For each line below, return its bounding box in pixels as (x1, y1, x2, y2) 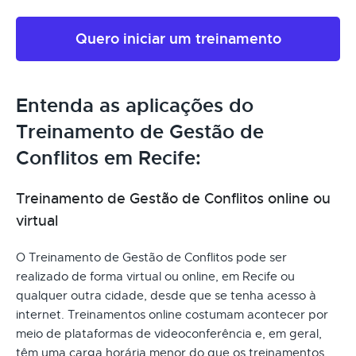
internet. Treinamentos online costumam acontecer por (16, 307, 328, 322)
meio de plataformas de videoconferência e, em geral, (16, 326, 322, 341)
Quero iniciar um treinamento (75, 29, 281, 48)
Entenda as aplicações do (16, 93, 253, 118)
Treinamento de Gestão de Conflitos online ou (16, 189, 331, 207)
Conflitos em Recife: (16, 145, 201, 170)
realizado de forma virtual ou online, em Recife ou (16, 269, 295, 284)
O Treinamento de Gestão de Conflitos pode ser (16, 250, 287, 265)
